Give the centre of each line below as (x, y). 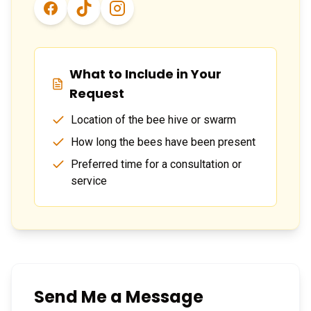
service (89, 180)
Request (97, 93)
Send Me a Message (119, 296)
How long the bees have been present (163, 142)
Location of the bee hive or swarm (153, 119)
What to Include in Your (146, 74)
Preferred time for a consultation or (156, 164)
